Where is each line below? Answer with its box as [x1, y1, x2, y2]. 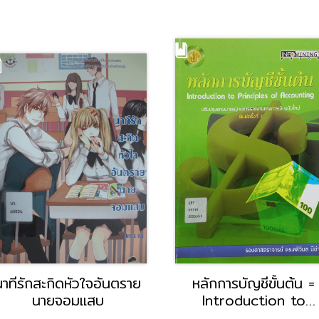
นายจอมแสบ [31, 289, 104, 312]
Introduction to [202, 289, 305, 312]
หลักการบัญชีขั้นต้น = [192, 272, 315, 295]
